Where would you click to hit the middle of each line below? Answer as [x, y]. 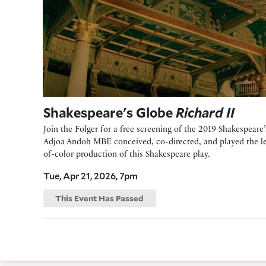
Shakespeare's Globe [110, 113]
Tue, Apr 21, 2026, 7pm [91, 175]
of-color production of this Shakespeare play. [126, 155]
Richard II [205, 113]
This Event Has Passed [100, 199]
